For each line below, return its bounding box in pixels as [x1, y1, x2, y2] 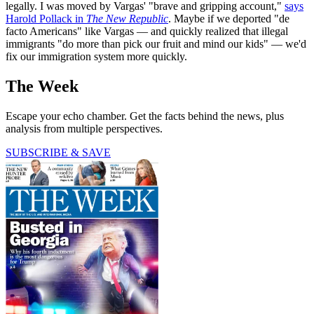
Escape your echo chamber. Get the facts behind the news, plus [6, 109, 284, 122]
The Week [6, 76, 78, 95]
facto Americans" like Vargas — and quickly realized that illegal [6, 25, 288, 37]
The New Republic [86, 12, 168, 25]
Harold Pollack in [6, 12, 86, 25]
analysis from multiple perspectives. [6, 122, 163, 135]
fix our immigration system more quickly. [6, 50, 187, 62]
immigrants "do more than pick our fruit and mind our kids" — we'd [6, 37, 306, 50]
